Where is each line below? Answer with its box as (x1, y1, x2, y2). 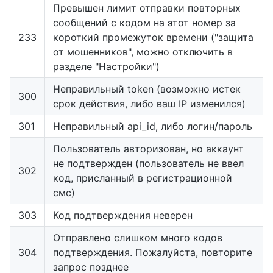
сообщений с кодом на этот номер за (53, 16, 236, 29)
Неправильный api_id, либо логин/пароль (53, 119, 252, 132)
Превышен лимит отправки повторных (53, 1, 241, 14)
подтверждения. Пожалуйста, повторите (53, 246, 252, 258)
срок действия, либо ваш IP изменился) (53, 97, 246, 110)
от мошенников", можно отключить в (53, 45, 233, 58)
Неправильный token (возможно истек (53, 82, 241, 95)
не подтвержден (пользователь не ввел (53, 157, 244, 169)
